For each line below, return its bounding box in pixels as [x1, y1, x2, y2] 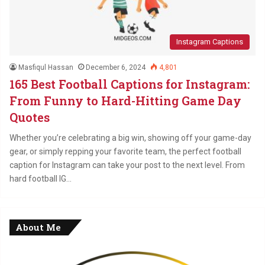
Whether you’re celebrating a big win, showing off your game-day [9, 132, 251, 143]
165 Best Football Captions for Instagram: [9, 76, 250, 92]
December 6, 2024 [86, 63, 146, 72]
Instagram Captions [176, 37, 243, 46]
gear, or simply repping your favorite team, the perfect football [9, 146, 241, 156]
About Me [15, 221, 61, 233]
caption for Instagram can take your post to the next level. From [9, 160, 245, 170]
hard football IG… [9, 173, 72, 183]
